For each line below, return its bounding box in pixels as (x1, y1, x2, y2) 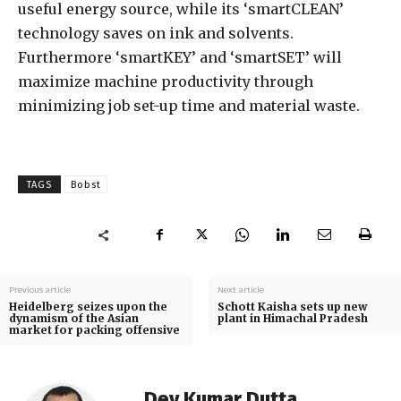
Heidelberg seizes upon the (9, 300, 167, 314)
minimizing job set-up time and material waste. (18, 97, 360, 115)
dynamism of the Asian (9, 311, 139, 326)
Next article (217, 285, 264, 296)
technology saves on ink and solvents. (18, 24, 294, 43)
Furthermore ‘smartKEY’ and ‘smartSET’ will (18, 48, 342, 67)
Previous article (9, 285, 71, 296)
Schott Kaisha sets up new (217, 300, 367, 314)
